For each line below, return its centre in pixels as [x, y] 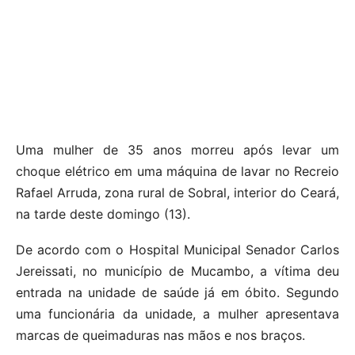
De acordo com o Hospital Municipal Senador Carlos [177, 250]
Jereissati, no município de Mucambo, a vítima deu [177, 271]
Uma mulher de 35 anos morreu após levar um [177, 150]
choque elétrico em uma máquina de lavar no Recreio [177, 171]
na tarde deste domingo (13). [103, 214]
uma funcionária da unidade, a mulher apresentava [177, 314]
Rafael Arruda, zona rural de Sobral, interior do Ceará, [177, 193]
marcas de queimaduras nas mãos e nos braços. [160, 335]
